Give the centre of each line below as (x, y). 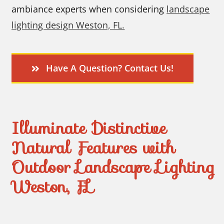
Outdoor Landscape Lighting (113, 167)
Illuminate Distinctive (89, 128)
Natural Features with (93, 148)
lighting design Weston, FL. (68, 25)
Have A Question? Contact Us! (109, 68)
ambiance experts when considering (89, 9)
